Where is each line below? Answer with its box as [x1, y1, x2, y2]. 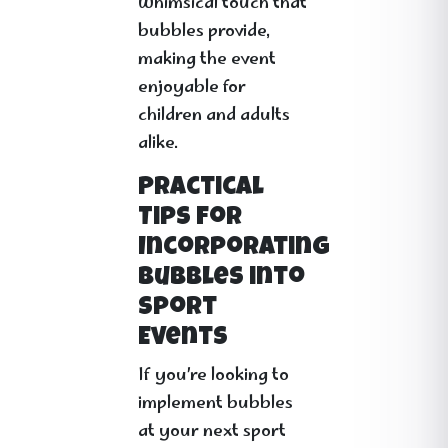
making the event [138, 45, 276, 75]
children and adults [138, 101, 290, 131]
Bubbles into [138, 266, 305, 291]
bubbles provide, [138, 17, 270, 47]
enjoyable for [138, 73, 246, 103]
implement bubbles [138, 389, 293, 419]
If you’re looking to [138, 361, 289, 391]
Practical [138, 176, 263, 201]
